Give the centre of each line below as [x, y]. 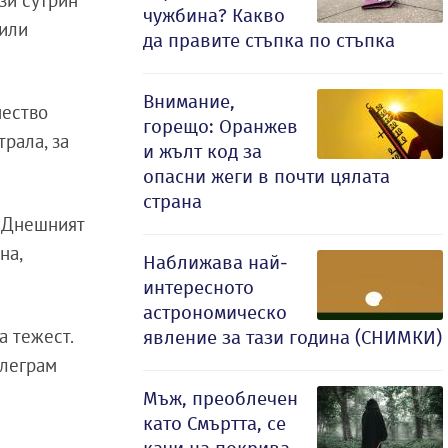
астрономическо [215, 312]
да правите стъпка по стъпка [269, 40]
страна [172, 201]
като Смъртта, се [214, 423]
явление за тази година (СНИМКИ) [292, 337]
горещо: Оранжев [220, 126]
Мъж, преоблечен [220, 398]
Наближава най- [215, 262]
